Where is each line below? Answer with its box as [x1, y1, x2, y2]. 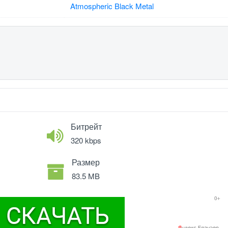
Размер [72, 156, 100, 168]
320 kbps [71, 135, 102, 146]
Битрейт [71, 121, 102, 132]
